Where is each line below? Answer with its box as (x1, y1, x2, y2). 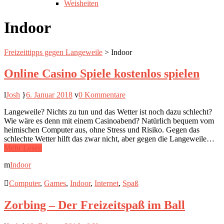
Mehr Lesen (4, 143, 42, 152)
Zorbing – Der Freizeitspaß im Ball (4, 198, 185, 211)
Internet (94, 178, 118, 187)
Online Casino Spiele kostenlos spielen (4, 66, 199, 80)
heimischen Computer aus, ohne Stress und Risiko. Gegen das (4, 125, 199, 134)
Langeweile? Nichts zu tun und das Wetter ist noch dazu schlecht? (4, 107, 212, 116)
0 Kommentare (78, 90, 125, 99)
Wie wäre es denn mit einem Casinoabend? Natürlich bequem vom (4, 116, 214, 125)
